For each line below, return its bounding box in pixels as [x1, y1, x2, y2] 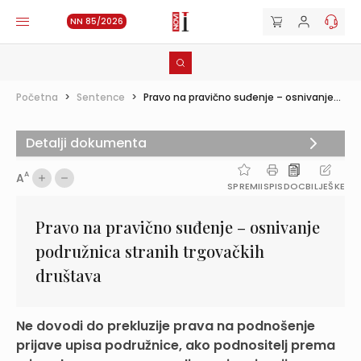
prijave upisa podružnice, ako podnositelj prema [16, 336, 335, 355]
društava [35, 264, 102, 286]
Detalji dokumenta [26, 134, 147, 152]
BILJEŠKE [305, 180, 345, 193]
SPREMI [227, 180, 261, 193]
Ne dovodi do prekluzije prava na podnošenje [16, 317, 315, 335]
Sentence [77, 90, 125, 104]
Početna [16, 90, 58, 104]
